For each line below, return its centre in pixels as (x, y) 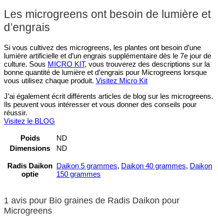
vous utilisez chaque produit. (50, 80)
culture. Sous (26, 64)
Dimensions (30, 148)
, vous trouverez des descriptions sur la (147, 64)
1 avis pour (27, 200)
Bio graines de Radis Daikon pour (114, 200)
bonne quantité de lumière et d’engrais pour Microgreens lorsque (105, 72)
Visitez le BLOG (29, 121)
